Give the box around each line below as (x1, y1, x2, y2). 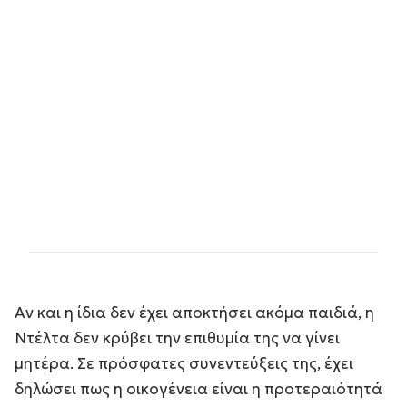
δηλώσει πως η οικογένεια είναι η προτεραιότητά (15, 378, 382, 399)
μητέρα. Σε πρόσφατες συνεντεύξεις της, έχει (15, 352, 353, 373)
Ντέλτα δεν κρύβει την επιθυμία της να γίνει (15, 327, 340, 348)
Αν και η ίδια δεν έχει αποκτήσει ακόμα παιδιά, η (15, 302, 374, 323)
